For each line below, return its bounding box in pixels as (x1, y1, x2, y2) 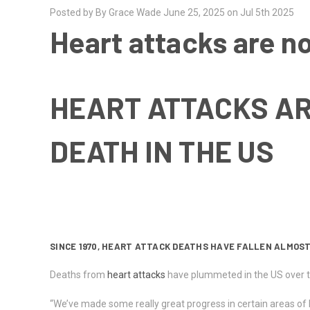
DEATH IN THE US (50, 133, 274, 168)
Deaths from (50, 268, 105, 280)
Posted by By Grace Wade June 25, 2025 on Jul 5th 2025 (50, 7, 294, 18)
